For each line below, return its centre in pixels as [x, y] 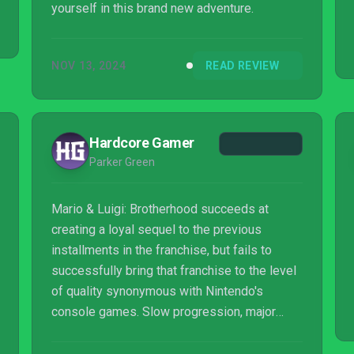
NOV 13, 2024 [89, 66]
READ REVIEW [242, 66]
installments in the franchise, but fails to [162, 250]
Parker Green [122, 162]
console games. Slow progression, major [164, 312]
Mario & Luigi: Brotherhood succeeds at [160, 209]
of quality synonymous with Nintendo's [157, 291]
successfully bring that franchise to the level [174, 271]
